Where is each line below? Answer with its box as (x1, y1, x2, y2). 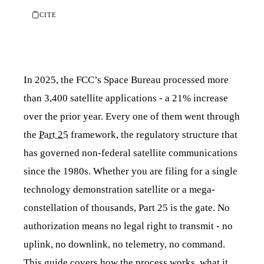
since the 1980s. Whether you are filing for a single (24, 165, 237, 177)
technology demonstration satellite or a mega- (24, 183, 215, 195)
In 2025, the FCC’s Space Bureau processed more (24, 74, 229, 85)
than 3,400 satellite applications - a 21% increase (24, 92, 228, 104)
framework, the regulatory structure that (68, 128, 237, 140)
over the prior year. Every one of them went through (24, 110, 240, 122)
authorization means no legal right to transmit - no (24, 220, 233, 232)
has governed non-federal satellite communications (24, 147, 237, 159)
